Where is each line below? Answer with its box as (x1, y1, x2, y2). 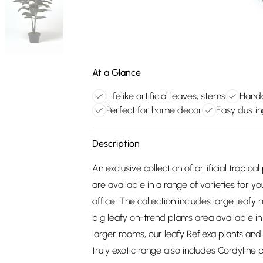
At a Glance (92, 67, 141, 78)
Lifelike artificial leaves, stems (106, 90, 225, 102)
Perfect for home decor (106, 104, 202, 116)
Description (92, 138, 140, 149)
